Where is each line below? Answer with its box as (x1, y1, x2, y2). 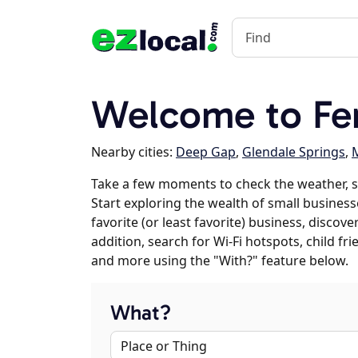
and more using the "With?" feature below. (91, 252, 348, 269)
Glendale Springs (242, 143, 345, 161)
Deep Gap (176, 143, 236, 161)
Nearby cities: (91, 143, 176, 161)
